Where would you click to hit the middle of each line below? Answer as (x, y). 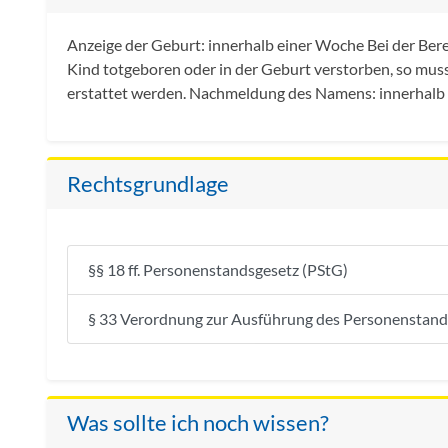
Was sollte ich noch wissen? (198, 423)
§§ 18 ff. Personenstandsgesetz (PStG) (218, 270)
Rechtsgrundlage (148, 184)
